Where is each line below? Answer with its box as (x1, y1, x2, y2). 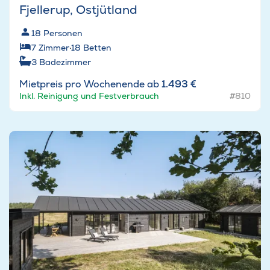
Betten (83, 42, 111, 54)
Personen (43, 28, 83, 39)
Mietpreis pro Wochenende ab (19, 78, 162, 91)
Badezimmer (39, 57, 91, 68)
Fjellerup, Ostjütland (19, 2, 137, 18)
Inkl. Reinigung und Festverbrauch (19, 90, 159, 102)
